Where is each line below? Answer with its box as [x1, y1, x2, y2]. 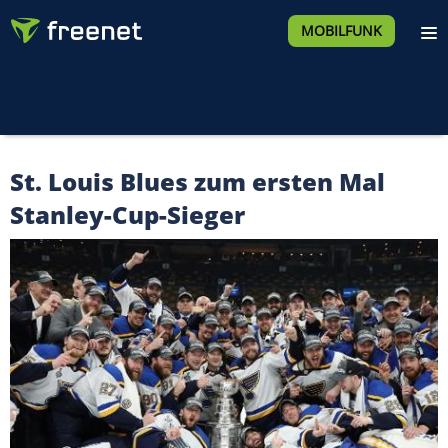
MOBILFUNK [300, 21, 382, 40]
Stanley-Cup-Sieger [10, 198, 245, 231]
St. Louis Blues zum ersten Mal [10, 165, 385, 198]
